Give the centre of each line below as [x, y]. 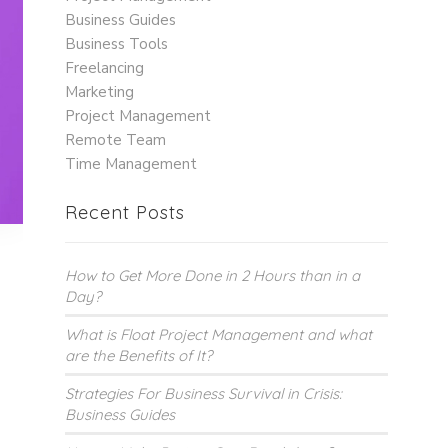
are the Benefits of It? [139, 356]
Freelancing [105, 68]
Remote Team [116, 140]
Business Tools [117, 44]
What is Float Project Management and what [219, 335]
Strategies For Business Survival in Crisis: [204, 394]
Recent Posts [125, 213]
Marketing [100, 92]
